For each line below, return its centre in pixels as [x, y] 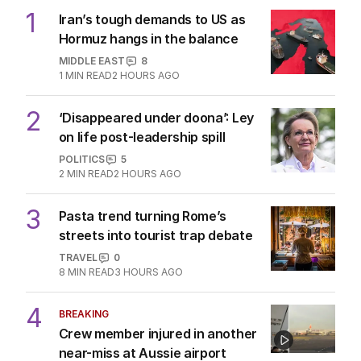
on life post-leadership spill [142, 137]
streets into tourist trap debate [156, 236]
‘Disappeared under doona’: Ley [156, 118]
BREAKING [83, 314]
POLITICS [81, 160]
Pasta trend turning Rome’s [143, 216]
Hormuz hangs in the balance [148, 39]
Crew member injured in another [158, 334]
